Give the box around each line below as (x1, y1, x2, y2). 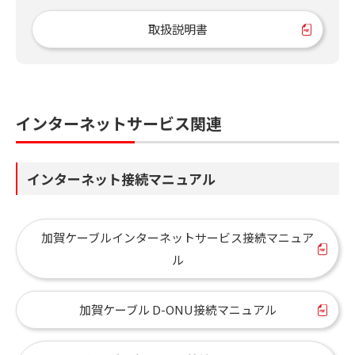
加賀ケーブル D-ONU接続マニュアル (78, 300, 277, 318)
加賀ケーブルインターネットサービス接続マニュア (41, 228, 314, 246)
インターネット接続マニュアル (27, 168, 216, 189)
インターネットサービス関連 (16, 111, 222, 135)
